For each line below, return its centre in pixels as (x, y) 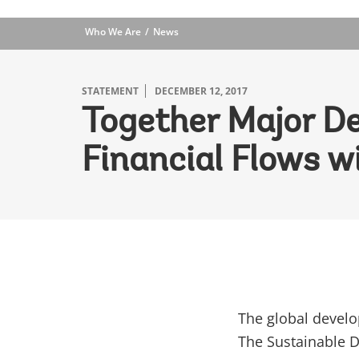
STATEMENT (110, 91)
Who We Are (113, 32)
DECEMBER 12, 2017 (201, 91)
